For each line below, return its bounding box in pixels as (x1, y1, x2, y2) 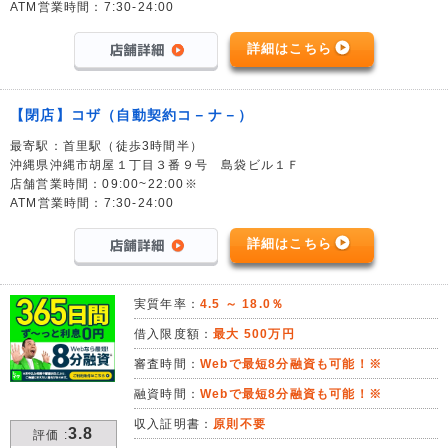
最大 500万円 (213, 326, 295, 341)
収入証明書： (134, 416, 214, 431)
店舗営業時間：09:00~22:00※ (10, 176, 198, 191)
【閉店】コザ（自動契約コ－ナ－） (10, 106, 254, 123)
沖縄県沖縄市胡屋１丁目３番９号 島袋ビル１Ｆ (10, 157, 301, 172)
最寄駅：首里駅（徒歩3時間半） (10, 138, 203, 153)
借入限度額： (134, 326, 214, 341)
